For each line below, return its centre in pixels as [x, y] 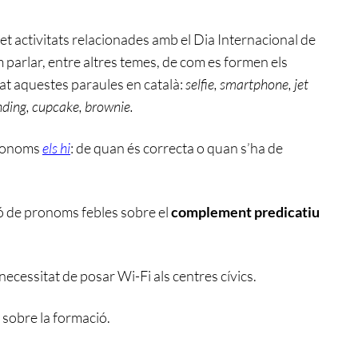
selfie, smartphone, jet [246, 84]
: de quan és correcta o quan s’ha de [177, 148]
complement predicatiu [245, 212]
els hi [56, 148]
